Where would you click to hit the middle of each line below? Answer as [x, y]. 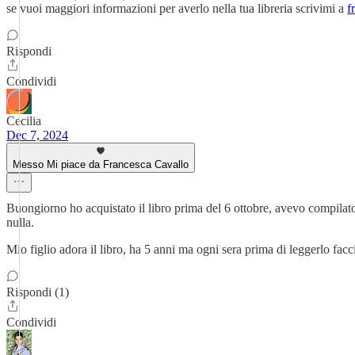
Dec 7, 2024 [37, 135]
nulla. [20, 222]
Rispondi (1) [38, 292]
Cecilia [24, 121]
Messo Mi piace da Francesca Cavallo [101, 164]
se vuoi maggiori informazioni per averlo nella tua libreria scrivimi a [177, 8]
